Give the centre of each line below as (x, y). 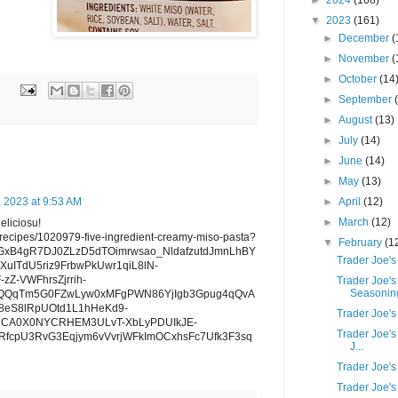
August (357, 120)
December (366, 38)
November (366, 59)
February (362, 243)
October (359, 79)
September (367, 99)
